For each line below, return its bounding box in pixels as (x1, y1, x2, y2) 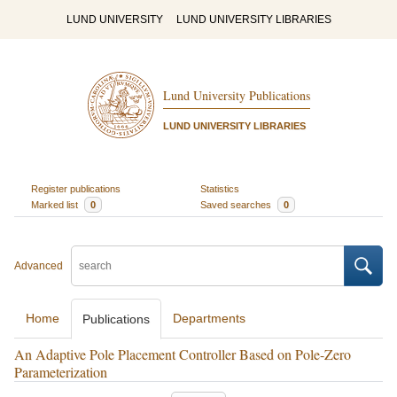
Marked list (30, 198, 81, 210)
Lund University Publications (162, 87, 310, 105)
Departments (173, 311, 245, 325)
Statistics (200, 183, 239, 194)
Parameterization (14, 362, 107, 381)
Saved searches (200, 198, 274, 210)
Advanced (14, 260, 63, 272)
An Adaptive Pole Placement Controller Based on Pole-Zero (14, 345, 351, 363)
